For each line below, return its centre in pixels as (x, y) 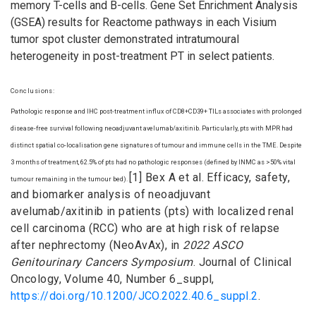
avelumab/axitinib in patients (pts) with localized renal (152, 211)
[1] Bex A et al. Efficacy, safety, (209, 177)
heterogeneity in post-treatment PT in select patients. (142, 56)
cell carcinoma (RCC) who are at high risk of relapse (145, 228)
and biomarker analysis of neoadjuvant (111, 194)
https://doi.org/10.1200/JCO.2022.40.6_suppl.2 (134, 296)
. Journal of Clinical (242, 262)
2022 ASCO (213, 245)
